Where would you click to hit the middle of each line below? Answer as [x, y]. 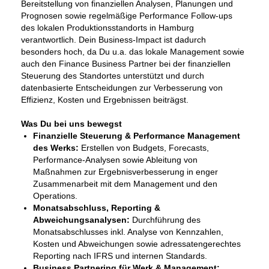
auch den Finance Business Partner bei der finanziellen [126, 64]
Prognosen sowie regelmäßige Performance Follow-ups [127, 16]
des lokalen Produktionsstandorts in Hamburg [107, 28]
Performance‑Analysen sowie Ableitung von [115, 160]
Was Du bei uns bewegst [71, 124]
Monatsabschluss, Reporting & [97, 208]
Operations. [55, 196]
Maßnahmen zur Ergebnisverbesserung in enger [125, 172]
